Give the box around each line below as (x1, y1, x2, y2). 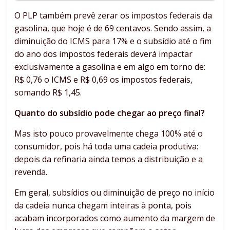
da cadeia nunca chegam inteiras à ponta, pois (14, 200, 192, 212)
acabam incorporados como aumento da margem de (14, 213, 216, 224)
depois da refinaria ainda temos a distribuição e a (14, 154, 203, 165)
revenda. (14, 166, 48, 178)
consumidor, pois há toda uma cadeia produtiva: (14, 141, 199, 152)
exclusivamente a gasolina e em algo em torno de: (14, 61, 206, 73)
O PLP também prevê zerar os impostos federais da (14, 10, 213, 22)
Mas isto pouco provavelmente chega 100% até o (14, 128, 203, 140)
